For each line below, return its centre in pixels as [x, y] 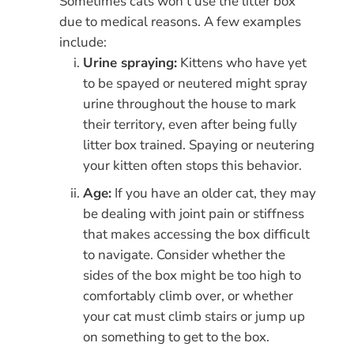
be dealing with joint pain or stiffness [193, 213]
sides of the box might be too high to [192, 275]
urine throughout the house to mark [189, 104]
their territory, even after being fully [190, 125]
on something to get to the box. [176, 337]
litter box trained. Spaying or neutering [198, 145]
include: [83, 43]
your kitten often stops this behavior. [192, 166]
